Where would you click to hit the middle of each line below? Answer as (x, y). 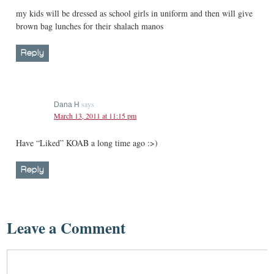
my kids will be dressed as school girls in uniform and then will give (135, 13)
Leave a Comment (66, 228)
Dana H (67, 104)
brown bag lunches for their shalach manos (90, 26)
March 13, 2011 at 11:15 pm (95, 115)
